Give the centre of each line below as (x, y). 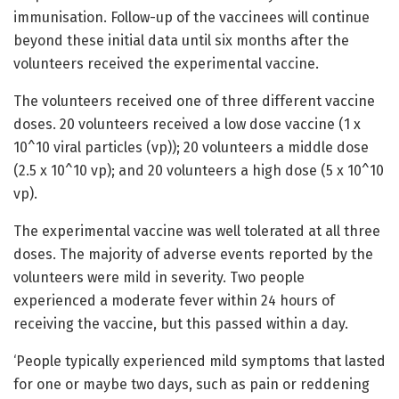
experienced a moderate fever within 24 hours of (174, 300)
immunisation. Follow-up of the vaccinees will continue (191, 17)
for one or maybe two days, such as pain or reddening (191, 384)
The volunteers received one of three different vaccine (194, 101)
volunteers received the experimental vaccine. (166, 63)
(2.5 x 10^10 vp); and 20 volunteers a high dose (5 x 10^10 (199, 170)
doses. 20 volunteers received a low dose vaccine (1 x (187, 124)
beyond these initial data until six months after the (181, 40)
